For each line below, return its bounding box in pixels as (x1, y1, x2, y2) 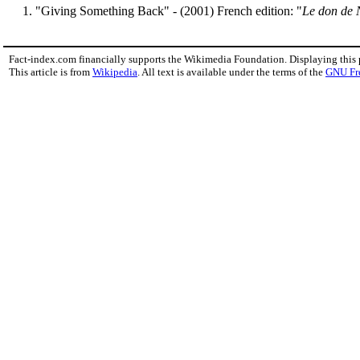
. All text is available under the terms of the (137, 65, 325, 78)
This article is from (9, 65, 92, 78)
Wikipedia (92, 65, 137, 78)
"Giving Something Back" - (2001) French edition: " (35, 3, 302, 18)
